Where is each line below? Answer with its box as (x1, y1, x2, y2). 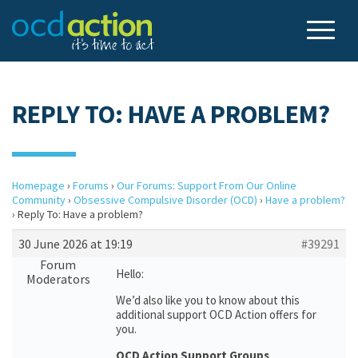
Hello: (116, 266, 144, 281)
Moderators (26, 271, 90, 287)
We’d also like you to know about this (116, 292, 300, 308)
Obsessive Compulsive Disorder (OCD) (74, 193, 257, 207)
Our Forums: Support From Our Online (117, 178, 296, 193)
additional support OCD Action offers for (116, 307, 316, 322)
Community (12, 193, 66, 207)
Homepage (12, 178, 65, 193)
